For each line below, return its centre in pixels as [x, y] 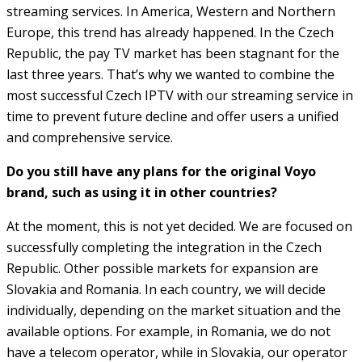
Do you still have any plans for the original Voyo [161, 171]
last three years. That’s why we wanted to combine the [170, 74]
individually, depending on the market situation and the [174, 310]
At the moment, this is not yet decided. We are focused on [179, 226]
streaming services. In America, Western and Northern [171, 11]
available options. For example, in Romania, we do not [168, 331]
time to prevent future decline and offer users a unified [173, 116]
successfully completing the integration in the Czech [164, 247]
